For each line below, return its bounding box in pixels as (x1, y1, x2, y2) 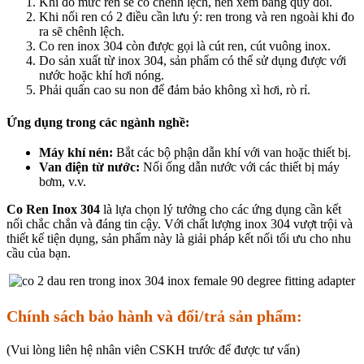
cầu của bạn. (6, 246, 71, 261)
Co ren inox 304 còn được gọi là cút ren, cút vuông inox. (39, 38, 331, 53)
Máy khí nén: (39, 145, 113, 160)
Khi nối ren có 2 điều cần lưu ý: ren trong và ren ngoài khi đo (39, 9, 354, 24)
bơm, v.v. (39, 175, 86, 189)
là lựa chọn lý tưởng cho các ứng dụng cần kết (100, 202, 341, 217)
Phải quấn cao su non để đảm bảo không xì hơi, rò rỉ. (39, 82, 310, 97)
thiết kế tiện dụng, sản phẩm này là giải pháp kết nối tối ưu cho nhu (6, 232, 351, 246)
